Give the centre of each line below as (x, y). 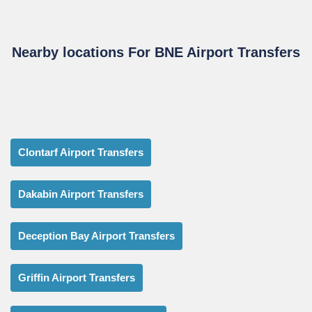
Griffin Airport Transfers (77, 277)
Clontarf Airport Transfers (81, 152)
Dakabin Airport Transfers (81, 194)
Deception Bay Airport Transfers (96, 235)
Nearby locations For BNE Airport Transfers (156, 52)
